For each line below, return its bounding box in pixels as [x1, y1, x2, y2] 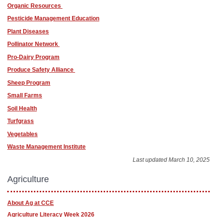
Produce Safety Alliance [7, 66, 75, 73]
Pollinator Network [7, 41, 60, 47]
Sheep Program [7, 79, 50, 86]
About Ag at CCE [7, 200, 54, 206]
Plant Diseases [7, 28, 49, 35]
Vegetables [7, 130, 38, 138]
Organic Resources [7, 2, 62, 9]
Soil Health [7, 105, 37, 112]
